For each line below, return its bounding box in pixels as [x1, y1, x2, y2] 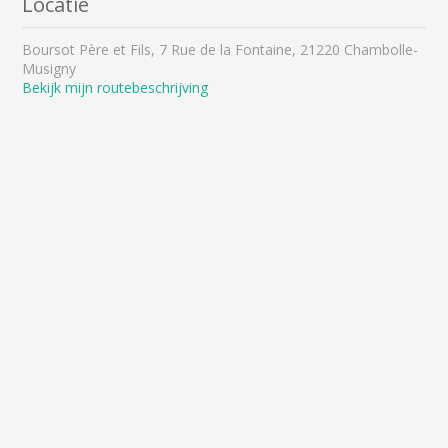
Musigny [22, 58, 77, 78]
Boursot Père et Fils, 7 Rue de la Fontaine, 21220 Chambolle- [22, 39, 419, 59]
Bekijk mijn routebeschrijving [22, 77, 209, 97]
